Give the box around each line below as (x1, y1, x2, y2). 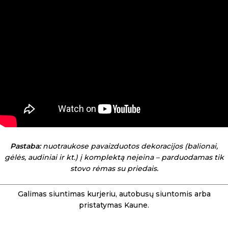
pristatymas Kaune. (79, 201, 149, 210)
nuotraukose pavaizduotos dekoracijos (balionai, (41, 141, 218, 151)
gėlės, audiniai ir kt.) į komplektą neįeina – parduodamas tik (4, 153, 224, 162)
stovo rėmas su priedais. (70, 164, 158, 173)
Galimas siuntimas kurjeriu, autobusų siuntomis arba (17, 189, 211, 198)
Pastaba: (10, 141, 41, 151)
